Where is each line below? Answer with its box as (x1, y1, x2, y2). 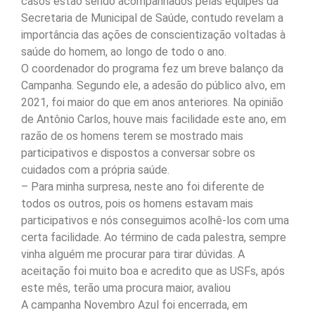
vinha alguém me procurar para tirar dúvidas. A (21, 247, 245, 262)
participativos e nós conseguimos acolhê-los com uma (21, 214, 289, 228)
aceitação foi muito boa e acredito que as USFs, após (21, 264, 285, 278)
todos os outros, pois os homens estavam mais (21, 197, 253, 211)
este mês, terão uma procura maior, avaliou (21, 281, 231, 295)
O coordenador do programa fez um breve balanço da (21, 62, 283, 76)
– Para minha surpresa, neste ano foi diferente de (21, 180, 264, 194)
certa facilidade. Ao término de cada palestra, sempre (21, 231, 286, 245)
